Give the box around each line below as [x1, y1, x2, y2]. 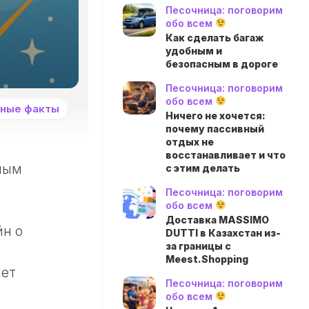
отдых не [166, 136, 214, 148]
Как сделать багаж [166, 32, 263, 43]
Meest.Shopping [166, 253, 248, 265]
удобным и [166, 45, 222, 57]
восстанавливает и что [166, 149, 286, 161]
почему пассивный [166, 123, 264, 134]
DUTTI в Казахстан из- [166, 227, 281, 239]
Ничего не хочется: [166, 110, 266, 121]
